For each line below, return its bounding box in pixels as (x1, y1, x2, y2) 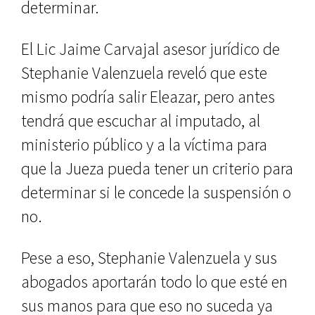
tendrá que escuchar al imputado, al (21, 110, 260, 131)
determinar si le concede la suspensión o (21, 181, 291, 203)
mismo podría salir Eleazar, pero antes (21, 86, 275, 108)
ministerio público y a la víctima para (21, 134, 267, 155)
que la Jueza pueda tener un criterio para (21, 157, 293, 179)
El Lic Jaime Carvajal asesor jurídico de (21, 38, 280, 60)
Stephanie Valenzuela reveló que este (21, 62, 267, 84)
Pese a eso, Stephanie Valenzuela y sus (21, 247, 277, 269)
